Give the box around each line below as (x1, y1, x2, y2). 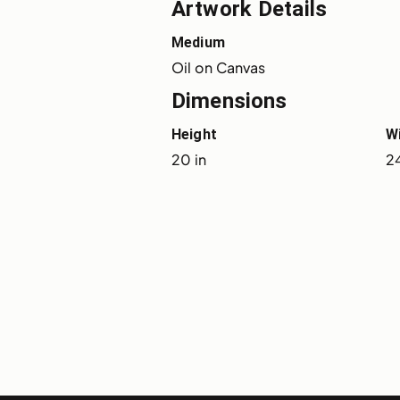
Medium (171, 33, 225, 51)
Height (171, 125, 217, 143)
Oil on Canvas (171, 57, 266, 77)
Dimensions (171, 87, 287, 113)
